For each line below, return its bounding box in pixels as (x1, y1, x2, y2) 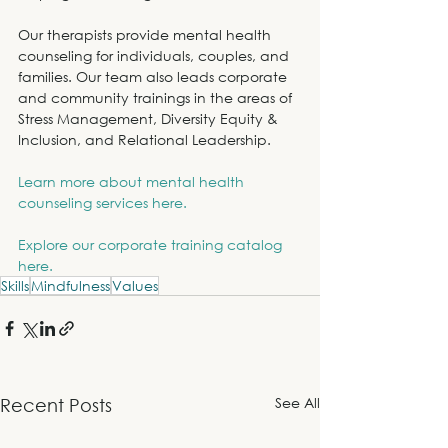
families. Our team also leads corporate (18, 66, 291, 86)
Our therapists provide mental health (18, 24, 275, 44)
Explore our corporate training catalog (18, 234, 286, 254)
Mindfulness (31, 275, 110, 295)
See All (275, 392, 320, 412)
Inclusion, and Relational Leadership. (18, 129, 271, 149)
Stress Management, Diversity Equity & (18, 108, 282, 128)
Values (112, 275, 158, 295)
